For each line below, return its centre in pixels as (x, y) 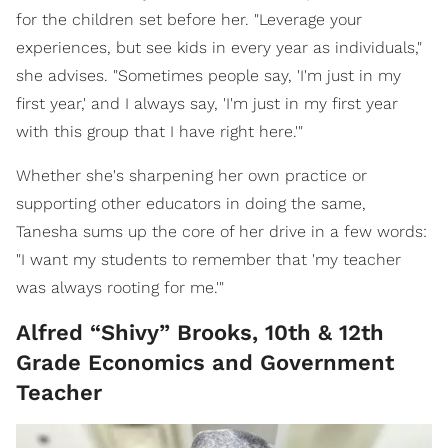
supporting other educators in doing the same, (191, 204)
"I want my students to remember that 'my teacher (208, 260)
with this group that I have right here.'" (159, 132)
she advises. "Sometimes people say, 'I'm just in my (208, 76)
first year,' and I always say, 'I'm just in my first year (207, 104)
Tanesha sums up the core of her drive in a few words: (221, 232)
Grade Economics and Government (205, 363)
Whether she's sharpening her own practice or (191, 176)
